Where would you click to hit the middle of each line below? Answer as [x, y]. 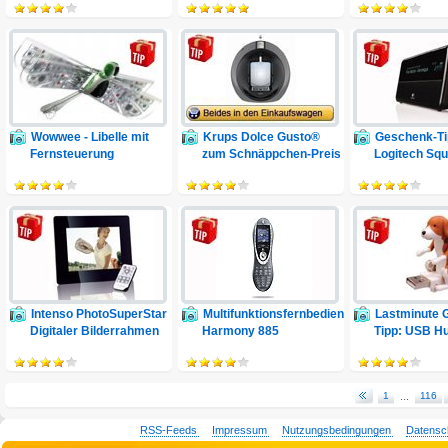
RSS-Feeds [169, 430]
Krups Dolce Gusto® [261, 137]
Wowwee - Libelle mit [90, 137]
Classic [395, 171]
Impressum [240, 430]
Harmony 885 [240, 331]
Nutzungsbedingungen [337, 430]
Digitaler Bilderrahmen [94, 331]
